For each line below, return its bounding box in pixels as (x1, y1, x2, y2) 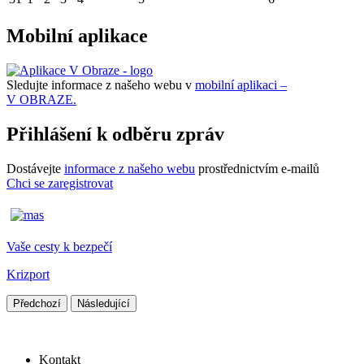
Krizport (6, 266, 50, 281)
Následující (77, 297, 130, 310)
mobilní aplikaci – (195, 77, 287, 92)
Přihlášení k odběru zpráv (6, 123, 224, 145)
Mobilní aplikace (6, 24, 148, 46)
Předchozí (13, 297, 61, 310)
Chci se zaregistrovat (6, 175, 113, 190)
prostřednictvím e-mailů (195, 161, 319, 175)
